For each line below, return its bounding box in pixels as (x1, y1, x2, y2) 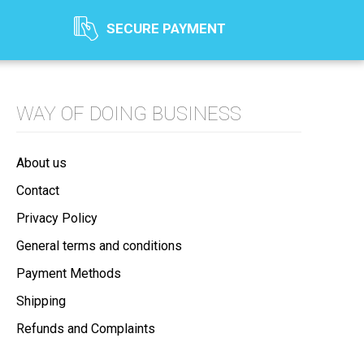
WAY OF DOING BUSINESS (15, 102, 241, 126)
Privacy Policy (15, 210, 97, 227)
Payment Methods (15, 266, 121, 282)
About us (15, 155, 67, 171)
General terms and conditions (15, 238, 182, 254)
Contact (15, 183, 59, 199)
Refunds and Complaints (15, 321, 155, 337)
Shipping (15, 293, 66, 310)
